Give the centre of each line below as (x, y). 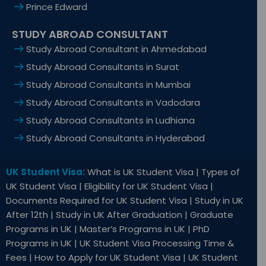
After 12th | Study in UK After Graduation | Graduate (120, 215)
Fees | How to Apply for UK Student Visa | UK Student (122, 258)
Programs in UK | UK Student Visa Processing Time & (120, 243)
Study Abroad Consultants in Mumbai (108, 85)
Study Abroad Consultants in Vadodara (113, 103)
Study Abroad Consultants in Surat (103, 67)
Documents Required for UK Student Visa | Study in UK (125, 201)
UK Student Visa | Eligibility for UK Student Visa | (110, 186)
